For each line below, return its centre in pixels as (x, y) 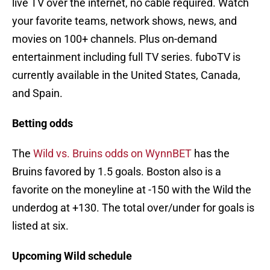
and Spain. (37, 93)
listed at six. (40, 226)
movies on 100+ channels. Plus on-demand (115, 39)
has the (211, 154)
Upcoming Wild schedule (72, 256)
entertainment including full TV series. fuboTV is (126, 57)
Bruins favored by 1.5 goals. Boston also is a (117, 172)
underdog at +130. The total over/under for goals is (133, 208)
